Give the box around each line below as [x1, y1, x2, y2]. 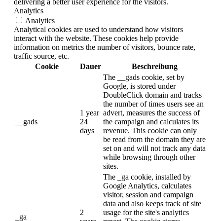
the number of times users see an [103, 99, 204, 108]
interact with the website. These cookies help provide [14, 34, 179, 42]
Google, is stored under [103, 81, 176, 90]
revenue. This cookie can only [103, 126, 197, 135]
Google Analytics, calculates [103, 181, 191, 190]
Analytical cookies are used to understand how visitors [14, 25, 183, 34]
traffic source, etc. [14, 51, 69, 60]
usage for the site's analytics [103, 208, 189, 217]
